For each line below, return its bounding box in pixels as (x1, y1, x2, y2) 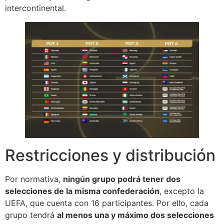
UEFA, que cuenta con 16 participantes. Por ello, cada (5, 198, 208, 208)
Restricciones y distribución (5, 145, 215, 165)
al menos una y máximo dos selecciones (57, 210, 214, 220)
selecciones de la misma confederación (5, 186, 159, 196)
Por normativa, (5, 174, 63, 184)
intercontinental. (5, 3, 66, 13)
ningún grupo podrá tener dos (63, 174, 180, 184)
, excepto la (159, 186, 204, 196)
